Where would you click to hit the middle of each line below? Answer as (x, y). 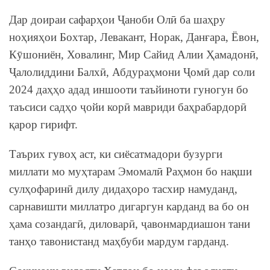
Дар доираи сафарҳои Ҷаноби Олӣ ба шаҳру (117, 19)
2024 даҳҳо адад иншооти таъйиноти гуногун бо (129, 89)
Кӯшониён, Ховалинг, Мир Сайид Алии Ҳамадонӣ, (134, 54)
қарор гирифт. (43, 124)
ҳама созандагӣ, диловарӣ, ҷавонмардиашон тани (130, 224)
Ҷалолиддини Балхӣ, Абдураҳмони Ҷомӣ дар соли (132, 72)
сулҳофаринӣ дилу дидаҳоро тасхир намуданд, (123, 189)
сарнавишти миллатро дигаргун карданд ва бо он (129, 206)
